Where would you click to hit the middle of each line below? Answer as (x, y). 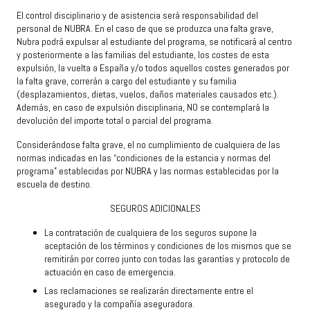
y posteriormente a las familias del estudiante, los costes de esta (143, 55)
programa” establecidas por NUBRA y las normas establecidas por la (148, 171)
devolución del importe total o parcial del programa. (115, 121)
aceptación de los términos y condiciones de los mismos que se (168, 246)
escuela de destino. (54, 184)
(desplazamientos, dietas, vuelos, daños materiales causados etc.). (148, 94)
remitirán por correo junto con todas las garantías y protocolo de (167, 259)
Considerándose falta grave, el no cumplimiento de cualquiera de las (148, 145)
